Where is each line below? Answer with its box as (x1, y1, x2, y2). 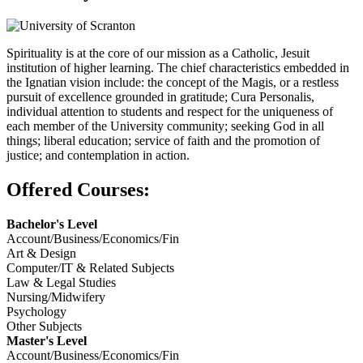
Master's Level (6, 333, 87, 348)
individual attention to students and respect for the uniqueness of (6, 104, 333, 118)
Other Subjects (6, 318, 82, 333)
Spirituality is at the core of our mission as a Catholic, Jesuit (6, 45, 310, 60)
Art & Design (6, 246, 76, 260)
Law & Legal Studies (6, 275, 116, 289)
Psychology (6, 304, 66, 318)
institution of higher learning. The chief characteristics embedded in (6, 60, 349, 75)
